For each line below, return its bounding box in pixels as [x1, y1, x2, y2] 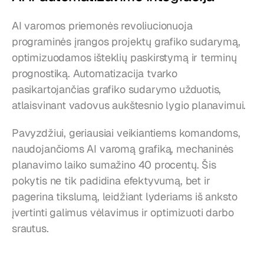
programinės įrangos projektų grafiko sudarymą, [12, 34, 240, 48]
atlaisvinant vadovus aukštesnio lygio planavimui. [12, 98, 246, 112]
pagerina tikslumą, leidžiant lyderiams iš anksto [12, 189, 237, 203]
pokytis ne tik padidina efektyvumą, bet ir [12, 173, 210, 187]
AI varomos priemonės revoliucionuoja [12, 18, 193, 32]
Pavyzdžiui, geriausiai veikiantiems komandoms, [12, 126, 240, 140]
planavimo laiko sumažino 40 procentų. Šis [12, 157, 216, 171]
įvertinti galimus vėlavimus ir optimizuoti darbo [12, 205, 234, 219]
